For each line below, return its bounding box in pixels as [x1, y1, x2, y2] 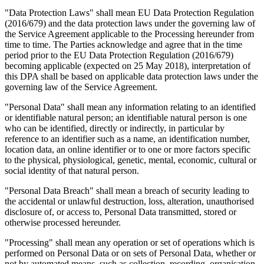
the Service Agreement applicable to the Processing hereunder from [5, 29, 254, 39]
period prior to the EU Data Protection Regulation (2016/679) [5, 50, 233, 61]
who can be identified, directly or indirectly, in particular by [5, 123, 225, 134]
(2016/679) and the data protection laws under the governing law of [5, 18, 255, 29]
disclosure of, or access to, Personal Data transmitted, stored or [5, 207, 236, 217]
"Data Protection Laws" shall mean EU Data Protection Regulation [5, 8, 254, 18]
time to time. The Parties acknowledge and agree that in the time [5, 39, 242, 50]
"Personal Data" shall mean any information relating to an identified [5, 102, 256, 113]
